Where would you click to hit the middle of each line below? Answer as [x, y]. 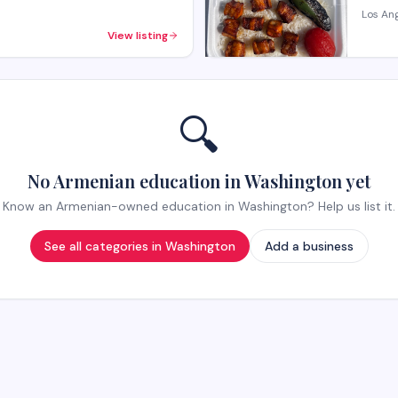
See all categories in [104, 246]
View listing [138, 36]
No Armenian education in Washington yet [199, 181]
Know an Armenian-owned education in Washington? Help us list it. [199, 206]
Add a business [309, 246]
